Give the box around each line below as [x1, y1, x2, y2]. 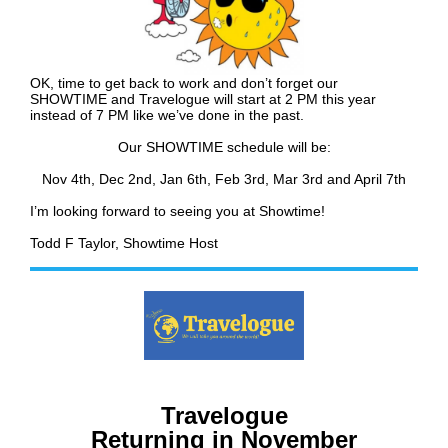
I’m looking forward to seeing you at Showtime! [30, 203, 325, 220]
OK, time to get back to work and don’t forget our [30, 75, 338, 92]
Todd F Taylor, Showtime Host [30, 235, 218, 252]
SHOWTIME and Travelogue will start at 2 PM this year [30, 91, 376, 108]
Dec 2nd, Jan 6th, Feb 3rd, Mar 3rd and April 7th [99, 171, 406, 188]
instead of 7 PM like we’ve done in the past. [30, 107, 304, 124]
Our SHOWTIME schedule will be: [117, 139, 331, 156]
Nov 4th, [42, 171, 99, 188]
